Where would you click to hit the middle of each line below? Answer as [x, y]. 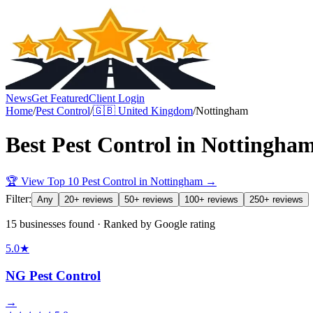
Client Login [117, 98]
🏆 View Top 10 [44, 181]
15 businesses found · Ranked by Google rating [110, 224]
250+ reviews [276, 199]
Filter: [19, 198]
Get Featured [60, 98]
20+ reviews [89, 199]
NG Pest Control [53, 275]
